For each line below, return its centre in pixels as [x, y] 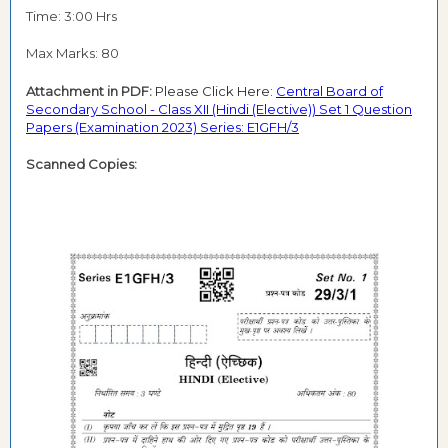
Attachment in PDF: [90, 90]
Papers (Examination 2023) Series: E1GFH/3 [162, 126]
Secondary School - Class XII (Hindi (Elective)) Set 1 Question [219, 108]
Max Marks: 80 [72, 53]
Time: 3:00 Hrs [73, 15]
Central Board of [329, 90]
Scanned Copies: [81, 164]
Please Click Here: [215, 90]
